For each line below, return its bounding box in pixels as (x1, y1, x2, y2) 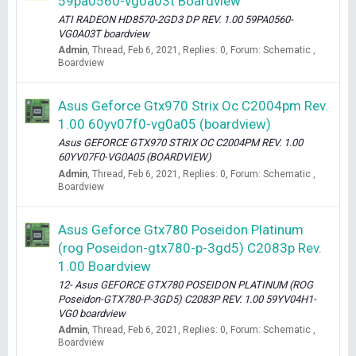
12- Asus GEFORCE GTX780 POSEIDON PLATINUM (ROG (58, 278, 313, 291)
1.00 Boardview (58, 257, 151, 274)
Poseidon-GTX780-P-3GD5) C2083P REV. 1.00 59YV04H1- (58, 292, 316, 305)
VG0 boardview (58, 307, 126, 319)
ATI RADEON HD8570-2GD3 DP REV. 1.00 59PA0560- (58, 13, 293, 25)
